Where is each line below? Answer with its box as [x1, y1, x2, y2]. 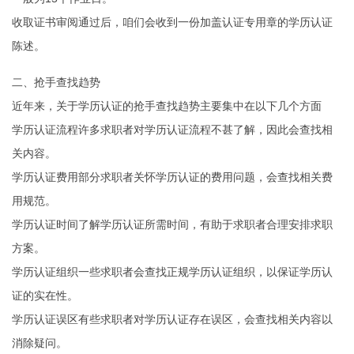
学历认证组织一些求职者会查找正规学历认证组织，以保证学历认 [12, 265, 333, 278]
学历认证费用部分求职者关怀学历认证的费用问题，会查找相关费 [12, 171, 333, 183]
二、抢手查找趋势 [12, 76, 100, 88]
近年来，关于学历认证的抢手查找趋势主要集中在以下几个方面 [12, 100, 322, 112]
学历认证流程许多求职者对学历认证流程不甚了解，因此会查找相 [12, 123, 333, 136]
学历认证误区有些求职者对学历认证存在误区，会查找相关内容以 [12, 313, 333, 326]
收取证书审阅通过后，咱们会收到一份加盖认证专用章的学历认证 [12, 16, 333, 28]
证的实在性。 [12, 289, 78, 302]
